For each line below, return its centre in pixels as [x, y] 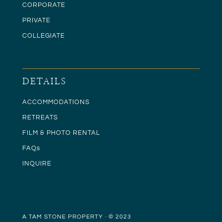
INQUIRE [37, 163]
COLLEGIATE [43, 35]
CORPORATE [44, 5]
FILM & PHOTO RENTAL [61, 133]
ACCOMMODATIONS [56, 102]
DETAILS [44, 82]
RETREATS [40, 117]
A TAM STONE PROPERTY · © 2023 [77, 217]
